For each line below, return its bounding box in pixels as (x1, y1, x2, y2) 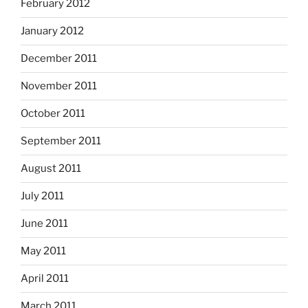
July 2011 (21, 190, 64, 203)
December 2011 (21, 52, 97, 65)
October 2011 (21, 107, 85, 120)
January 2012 (21, 25, 84, 38)
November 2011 (21, 80, 97, 93)
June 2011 (21, 217, 68, 230)
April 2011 (21, 272, 69, 285)
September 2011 (21, 135, 101, 148)
